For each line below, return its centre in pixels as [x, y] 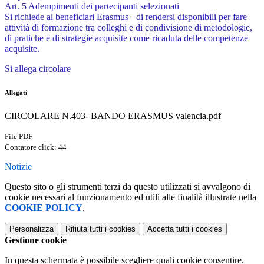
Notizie [18, 167]
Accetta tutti [168, 229]
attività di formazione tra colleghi [67, 28]
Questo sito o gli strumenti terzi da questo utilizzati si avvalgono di [128, 187]
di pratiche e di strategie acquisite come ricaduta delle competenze [126, 38]
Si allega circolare [38, 69]
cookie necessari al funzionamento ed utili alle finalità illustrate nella [131, 197]
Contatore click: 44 [36, 147]
